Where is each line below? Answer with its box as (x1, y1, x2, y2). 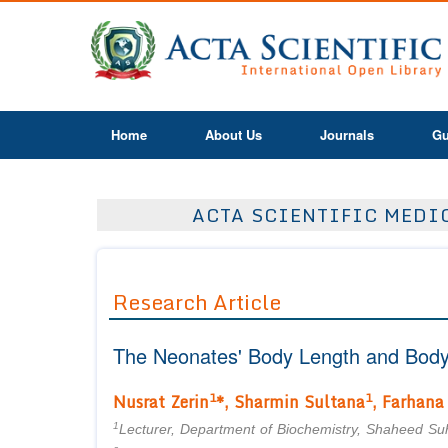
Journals (320, 125, 374, 144)
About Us (205, 125, 262, 144)
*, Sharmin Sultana (216, 389, 365, 416)
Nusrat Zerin (113, 389, 209, 416)
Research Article (113, 285, 281, 320)
